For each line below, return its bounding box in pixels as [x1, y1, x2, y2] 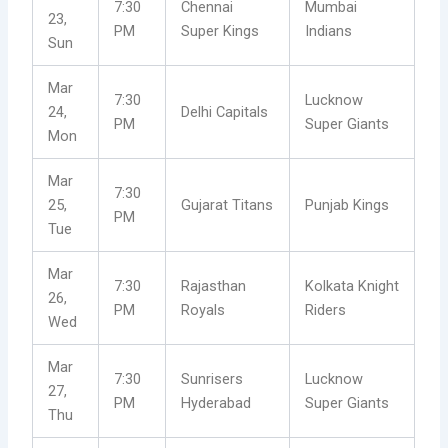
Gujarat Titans [181, 196, 274, 215]
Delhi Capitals [181, 103, 269, 122]
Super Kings [181, 22, 260, 41]
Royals [181, 301, 226, 320]
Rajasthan [181, 277, 247, 296]
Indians [305, 22, 353, 41]
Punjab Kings [305, 196, 390, 215]
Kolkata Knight [305, 277, 400, 296]
